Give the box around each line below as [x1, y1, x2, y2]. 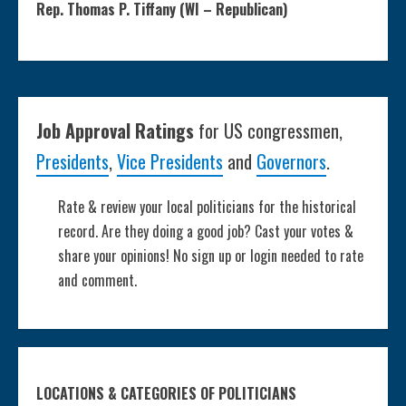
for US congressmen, [198, 117, 343, 145]
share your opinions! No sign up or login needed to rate [58, 245, 363, 267]
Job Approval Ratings [36, 117, 198, 145]
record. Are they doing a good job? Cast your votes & [58, 220, 353, 243]
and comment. [58, 269, 137, 292]
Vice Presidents [117, 148, 223, 176]
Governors [256, 148, 326, 176]
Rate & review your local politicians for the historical [58, 196, 356, 218]
